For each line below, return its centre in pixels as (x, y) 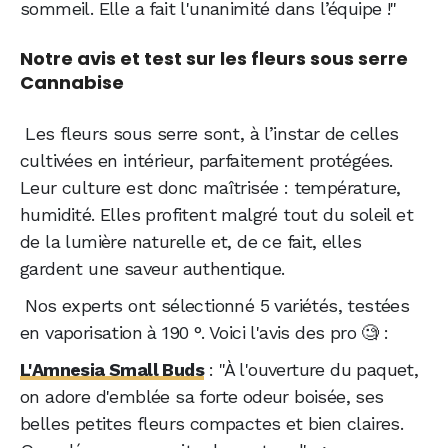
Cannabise (72, 83)
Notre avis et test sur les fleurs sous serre (214, 59)
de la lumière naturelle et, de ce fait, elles (190, 242)
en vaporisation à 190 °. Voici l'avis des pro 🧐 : (204, 333)
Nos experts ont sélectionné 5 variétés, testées (215, 306)
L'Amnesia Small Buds (112, 370)
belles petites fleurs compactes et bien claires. (212, 424)
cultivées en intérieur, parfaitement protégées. (206, 161)
